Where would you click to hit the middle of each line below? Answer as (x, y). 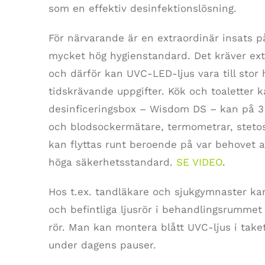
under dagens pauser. (102, 245)
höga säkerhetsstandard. (112, 162)
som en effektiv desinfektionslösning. (142, 9)
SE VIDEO (199, 162)
